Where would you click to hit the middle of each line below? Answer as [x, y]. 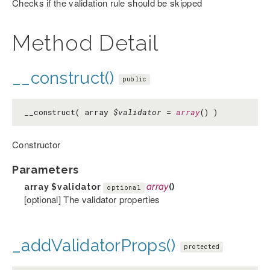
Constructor [36, 145]
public [134, 80]
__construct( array [69, 112]
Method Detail [86, 43]
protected [202, 247]
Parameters [46, 170]
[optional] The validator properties [92, 199]
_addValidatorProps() [94, 246]
